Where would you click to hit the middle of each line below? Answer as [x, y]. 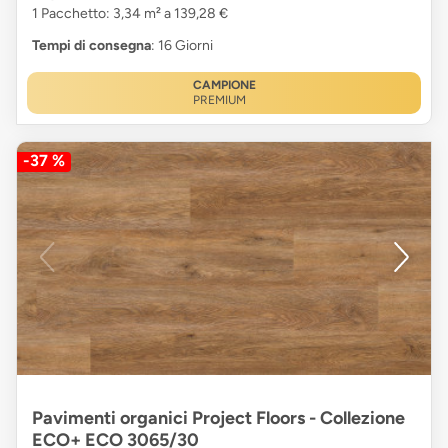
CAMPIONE [224, 84]
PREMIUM [219, 99]
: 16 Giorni [182, 45]
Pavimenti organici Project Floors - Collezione [218, 418]
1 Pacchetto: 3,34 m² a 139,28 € [130, 13]
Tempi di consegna [91, 45]
